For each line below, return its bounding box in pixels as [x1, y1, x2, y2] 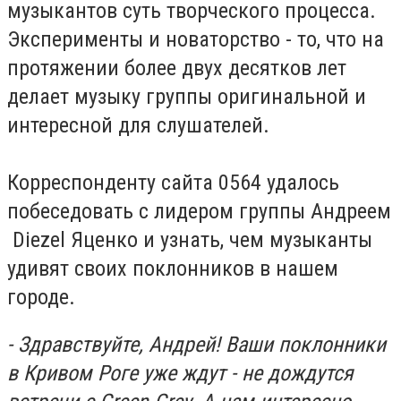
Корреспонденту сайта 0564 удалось [7, 169, 339, 195]
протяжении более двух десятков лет [7, 55, 346, 81]
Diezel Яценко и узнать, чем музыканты [7, 226, 372, 252]
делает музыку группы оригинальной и [7, 83, 366, 109]
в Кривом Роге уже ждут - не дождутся [7, 361, 354, 387]
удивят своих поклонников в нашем [7, 255, 338, 281]
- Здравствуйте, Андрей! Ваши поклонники [7, 332, 386, 358]
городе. [7, 284, 75, 310]
